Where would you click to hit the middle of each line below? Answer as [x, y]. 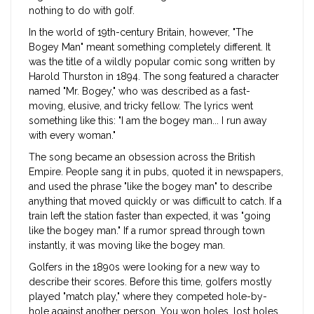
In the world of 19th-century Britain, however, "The [141, 33]
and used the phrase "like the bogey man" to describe [150, 187]
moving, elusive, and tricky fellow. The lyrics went [141, 106]
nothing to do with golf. [82, 11]
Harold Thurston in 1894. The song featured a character [154, 77]
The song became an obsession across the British [142, 157]
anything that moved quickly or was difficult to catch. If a [155, 202]
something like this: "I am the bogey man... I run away [148, 121]
